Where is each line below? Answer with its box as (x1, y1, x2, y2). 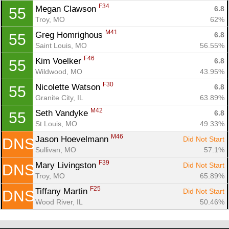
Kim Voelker (35, 56, 84, 66)
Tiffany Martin (35, 186, 90, 196)
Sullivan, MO (35, 145, 76, 154)
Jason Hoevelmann (35, 134, 111, 144)
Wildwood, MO (35, 67, 82, 76)
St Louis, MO (35, 119, 77, 128)
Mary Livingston (35, 160, 99, 170)
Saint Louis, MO (35, 41, 87, 50)
